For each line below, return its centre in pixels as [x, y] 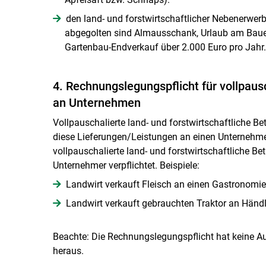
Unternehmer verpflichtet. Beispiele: [126, 165]
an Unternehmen [96, 102]
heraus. [68, 251]
